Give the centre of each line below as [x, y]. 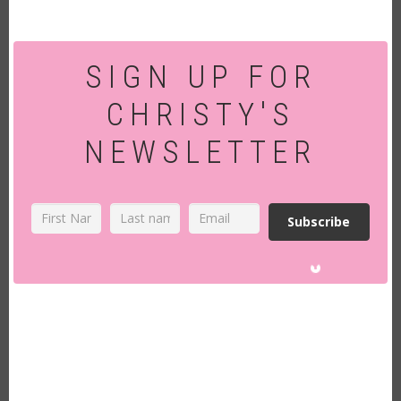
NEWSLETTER [200, 152]
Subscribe [319, 221]
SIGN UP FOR [200, 77]
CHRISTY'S [200, 115]
